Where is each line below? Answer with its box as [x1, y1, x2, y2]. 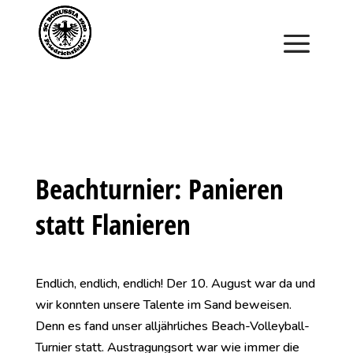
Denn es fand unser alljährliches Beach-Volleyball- [35, 318, 310, 335]
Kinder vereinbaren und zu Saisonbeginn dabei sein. [22, 31, 331, 48]
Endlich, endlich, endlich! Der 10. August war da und [35, 275, 315, 292]
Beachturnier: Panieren [35, 170, 284, 207]
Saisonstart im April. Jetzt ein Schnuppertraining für [20, 9, 333, 27]
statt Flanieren [35, 206, 191, 243]
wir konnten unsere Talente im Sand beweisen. [35, 296, 292, 314]
